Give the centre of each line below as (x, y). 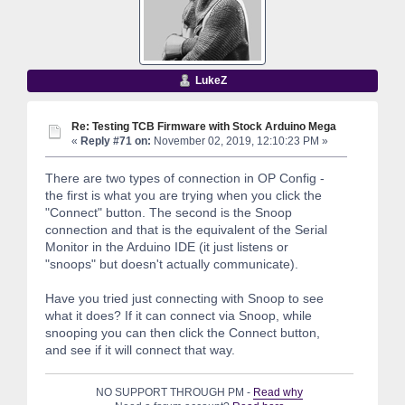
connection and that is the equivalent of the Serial (186, 230)
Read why (278, 392)
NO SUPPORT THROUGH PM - (175, 392)
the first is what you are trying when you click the (184, 196)
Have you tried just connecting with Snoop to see (184, 299)
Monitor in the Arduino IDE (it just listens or (167, 247)
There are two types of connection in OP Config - (185, 179)
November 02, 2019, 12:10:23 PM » (240, 141)
